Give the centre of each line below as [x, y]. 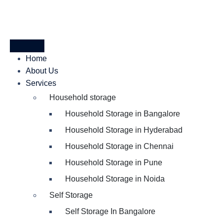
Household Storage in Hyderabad [124, 130]
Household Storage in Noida [115, 179]
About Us [42, 71]
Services [41, 83]
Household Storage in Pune [114, 163]
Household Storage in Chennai [119, 146]
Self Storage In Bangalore [110, 211]
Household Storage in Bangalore [123, 114]
